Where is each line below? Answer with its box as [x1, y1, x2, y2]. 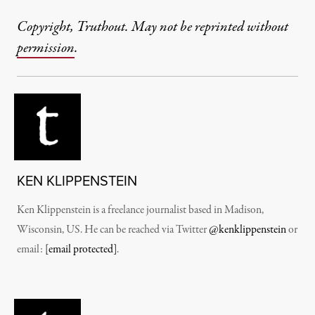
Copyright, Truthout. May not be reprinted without [17, 17, 288, 37]
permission [17, 38, 75, 58]
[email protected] [45, 242, 117, 257]
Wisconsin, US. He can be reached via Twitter [17, 222, 209, 238]
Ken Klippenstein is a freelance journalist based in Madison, [17, 202, 264, 218]
